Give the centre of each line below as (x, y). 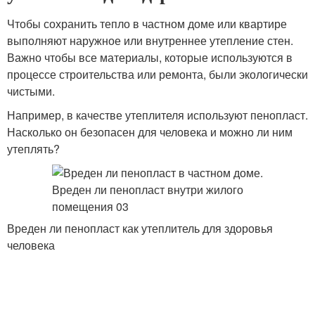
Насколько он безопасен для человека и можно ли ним (150, 132)
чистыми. (31, 91)
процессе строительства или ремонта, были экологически (157, 74)
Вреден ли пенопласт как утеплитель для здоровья (140, 228)
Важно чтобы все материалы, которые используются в (150, 57)
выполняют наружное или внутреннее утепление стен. (150, 40)
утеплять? (33, 149)
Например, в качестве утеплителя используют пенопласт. (157, 115)
